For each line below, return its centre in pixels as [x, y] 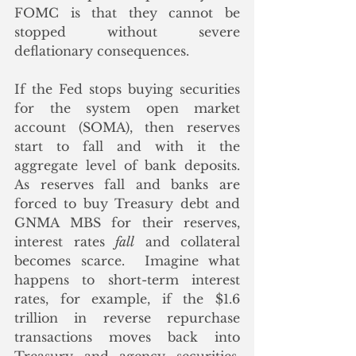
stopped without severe [127, 32]
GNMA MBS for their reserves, [127, 223]
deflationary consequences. [106, 51]
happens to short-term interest [127, 280]
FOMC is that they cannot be [127, 13]
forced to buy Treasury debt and [127, 204]
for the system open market [127, 108]
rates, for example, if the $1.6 [127, 299]
